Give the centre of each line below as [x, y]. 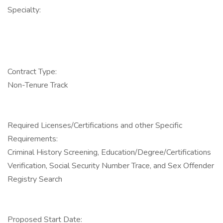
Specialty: [24, 10]
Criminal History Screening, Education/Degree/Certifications [109, 152]
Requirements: [33, 139]
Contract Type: [32, 72]
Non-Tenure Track [38, 85]
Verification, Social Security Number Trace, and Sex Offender [111, 166]
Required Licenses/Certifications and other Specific [95, 125]
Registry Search [35, 179]
